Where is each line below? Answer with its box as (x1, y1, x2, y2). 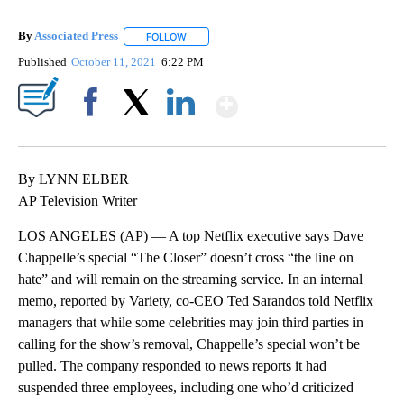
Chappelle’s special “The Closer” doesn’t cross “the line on (18, 249, 353, 265)
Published (18, 54, 67, 69)
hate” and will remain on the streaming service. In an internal (18, 271, 363, 287)
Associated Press (34, 29, 118, 43)
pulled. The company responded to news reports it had (18, 357, 326, 373)
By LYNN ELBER (18, 170, 129, 187)
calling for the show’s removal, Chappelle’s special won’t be (18, 335, 360, 352)
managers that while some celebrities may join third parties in (18, 314, 363, 330)
